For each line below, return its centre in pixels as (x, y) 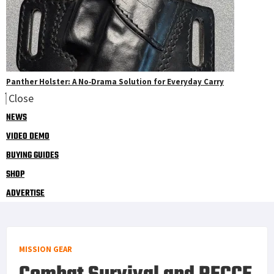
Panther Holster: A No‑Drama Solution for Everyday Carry (115, 81)
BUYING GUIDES (32, 155)
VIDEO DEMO (28, 136)
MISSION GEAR (46, 249)
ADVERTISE (25, 193)
